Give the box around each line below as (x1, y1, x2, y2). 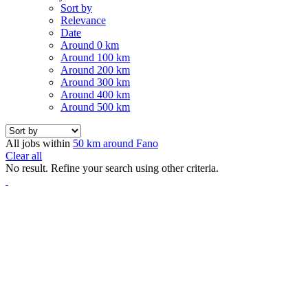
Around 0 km (60, 38, 119, 51)
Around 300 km (60, 76, 130, 88)
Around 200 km (60, 63, 130, 76)
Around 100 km (60, 51, 130, 63)
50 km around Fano (73, 137, 158, 149)
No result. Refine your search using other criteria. (5, 162, 219, 174)
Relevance (60, 14, 106, 26)
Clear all (5, 149, 42, 162)
